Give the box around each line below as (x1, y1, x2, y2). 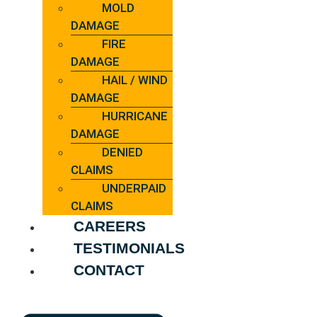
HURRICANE (102, 109, 168, 124)
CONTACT (74, 262, 145, 279)
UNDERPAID (102, 181, 167, 196)
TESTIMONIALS (74, 240, 185, 257)
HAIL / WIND (102, 73, 168, 88)
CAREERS (74, 218, 146, 235)
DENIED (102, 145, 144, 160)
